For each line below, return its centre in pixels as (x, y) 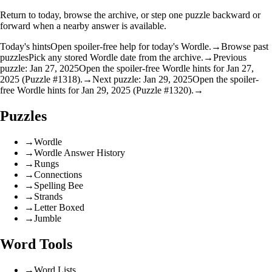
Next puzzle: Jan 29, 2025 (142, 80)
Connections (58, 175)
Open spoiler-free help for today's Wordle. (131, 47)
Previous (230, 58)
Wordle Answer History (80, 153)
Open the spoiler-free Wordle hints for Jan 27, (166, 69)
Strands (48, 197)
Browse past (245, 47)
